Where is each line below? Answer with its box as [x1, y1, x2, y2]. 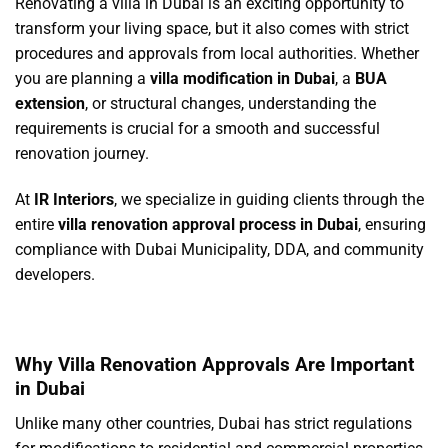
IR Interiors [34, 189, 114, 209]
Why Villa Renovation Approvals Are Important [15, 353, 414, 377]
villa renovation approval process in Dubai [58, 214, 358, 234]
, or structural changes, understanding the [85, 94, 376, 114]
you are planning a [15, 69, 150, 89]
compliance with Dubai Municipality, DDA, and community [15, 239, 424, 259]
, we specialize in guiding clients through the [114, 189, 424, 209]
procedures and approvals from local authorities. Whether [15, 44, 419, 64]
